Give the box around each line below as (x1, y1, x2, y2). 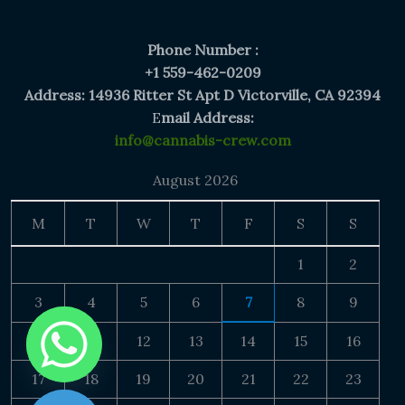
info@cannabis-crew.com (114, 130, 291, 149)
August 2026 (153, 170, 238, 189)
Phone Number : (146, 40, 259, 59)
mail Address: (160, 108, 254, 127)
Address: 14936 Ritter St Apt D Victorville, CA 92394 (24, 85, 381, 104)
